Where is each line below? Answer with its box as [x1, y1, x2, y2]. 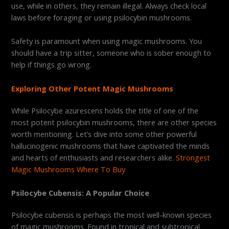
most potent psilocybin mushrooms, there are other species [11, 117, 217, 127]
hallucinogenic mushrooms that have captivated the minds [11, 140, 210, 151]
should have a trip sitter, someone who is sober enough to [11, 48, 212, 58]
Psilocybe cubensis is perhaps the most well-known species [11, 209, 212, 220]
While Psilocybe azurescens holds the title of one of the [11, 105, 199, 116]
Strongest [176, 152, 211, 163]
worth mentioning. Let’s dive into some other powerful [11, 128, 197, 139]
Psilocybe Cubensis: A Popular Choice [11, 187, 150, 198]
